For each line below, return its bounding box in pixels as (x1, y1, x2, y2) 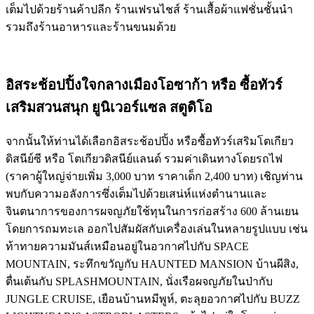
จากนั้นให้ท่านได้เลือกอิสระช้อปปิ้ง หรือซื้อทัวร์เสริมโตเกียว (6, 135, 294, 147)
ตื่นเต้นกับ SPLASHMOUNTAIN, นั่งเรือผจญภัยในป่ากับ (6, 275, 273, 287)
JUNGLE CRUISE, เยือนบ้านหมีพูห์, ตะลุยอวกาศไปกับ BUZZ (6, 292, 300, 305)
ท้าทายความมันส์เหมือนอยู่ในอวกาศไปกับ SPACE (6, 240, 249, 252)
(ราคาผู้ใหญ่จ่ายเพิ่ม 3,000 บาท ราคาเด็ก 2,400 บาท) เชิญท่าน (6, 170, 303, 182)
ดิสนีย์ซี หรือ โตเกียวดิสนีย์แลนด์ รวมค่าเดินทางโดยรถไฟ (6, 152, 282, 165)
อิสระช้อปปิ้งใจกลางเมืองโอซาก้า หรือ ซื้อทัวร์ (6, 76, 282, 93)
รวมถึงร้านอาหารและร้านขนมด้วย (6, 20, 176, 33)
